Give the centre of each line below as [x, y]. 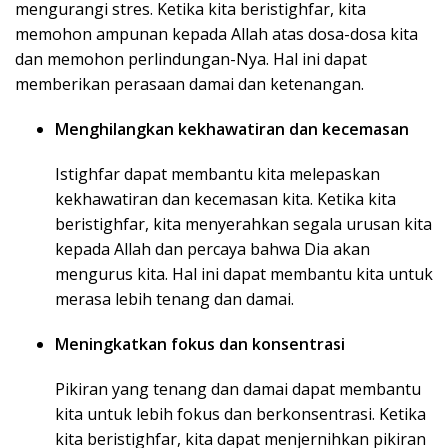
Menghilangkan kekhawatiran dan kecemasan [232, 129]
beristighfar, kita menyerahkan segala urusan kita [243, 224]
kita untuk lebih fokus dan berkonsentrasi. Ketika [240, 414]
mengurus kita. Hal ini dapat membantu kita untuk [244, 274]
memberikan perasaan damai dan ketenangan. [189, 84]
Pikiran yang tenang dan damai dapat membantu [238, 389]
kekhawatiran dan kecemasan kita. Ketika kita [225, 199]
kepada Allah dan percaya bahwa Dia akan [212, 249]
